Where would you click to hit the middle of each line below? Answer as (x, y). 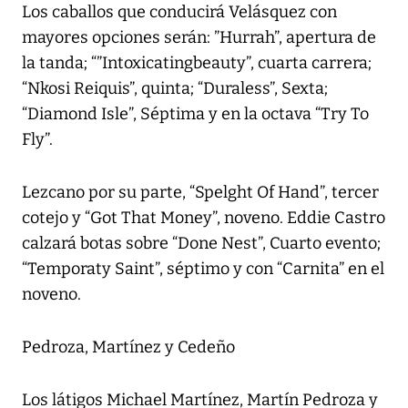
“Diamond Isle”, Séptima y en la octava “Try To (195, 114)
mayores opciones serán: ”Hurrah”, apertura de (199, 38)
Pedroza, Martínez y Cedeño (128, 347)
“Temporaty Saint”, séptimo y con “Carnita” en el (203, 269)
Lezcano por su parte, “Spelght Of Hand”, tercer (200, 193)
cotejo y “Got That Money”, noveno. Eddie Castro (204, 218)
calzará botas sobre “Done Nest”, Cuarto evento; (201, 244)
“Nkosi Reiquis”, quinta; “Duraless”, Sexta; (175, 89)
